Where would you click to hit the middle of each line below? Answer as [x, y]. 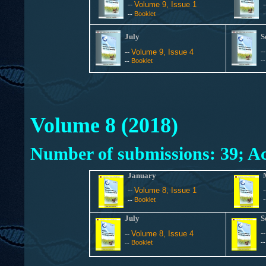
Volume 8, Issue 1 [166, 190]
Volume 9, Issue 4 [162, 52]
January [143, 175]
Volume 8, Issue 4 [162, 234]
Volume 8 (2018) [104, 125]
